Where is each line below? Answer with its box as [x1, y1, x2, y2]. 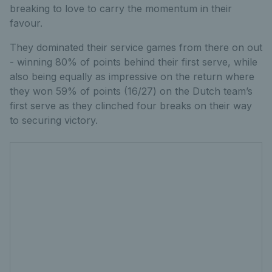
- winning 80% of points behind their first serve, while [10, 56, 257, 69]
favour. [10, 17, 42, 30]
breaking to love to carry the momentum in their [10, 2, 232, 15]
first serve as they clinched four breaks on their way [10, 100, 252, 112]
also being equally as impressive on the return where [10, 70, 254, 83]
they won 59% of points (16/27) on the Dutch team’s [10, 85, 253, 98]
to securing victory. [10, 114, 98, 127]
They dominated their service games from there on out [10, 41, 262, 54]
